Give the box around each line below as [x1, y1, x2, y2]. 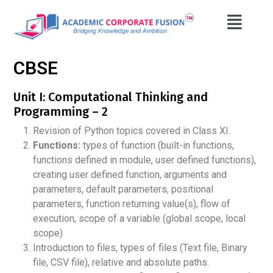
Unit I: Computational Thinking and [13, 89, 208, 104]
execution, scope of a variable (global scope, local [33, 212, 246, 224]
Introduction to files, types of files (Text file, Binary [33, 241, 247, 253]
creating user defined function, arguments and [33, 168, 227, 180]
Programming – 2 [13, 104, 108, 119]
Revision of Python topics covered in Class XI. [33, 124, 230, 136]
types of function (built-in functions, [80, 139, 234, 151]
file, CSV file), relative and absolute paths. [33, 256, 209, 268]
